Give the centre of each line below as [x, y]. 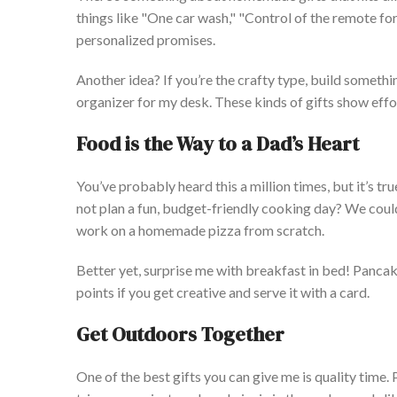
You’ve [96, 186]
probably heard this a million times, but [236, 186]
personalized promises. [146, 40]
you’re [194, 80]
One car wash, [188, 18]
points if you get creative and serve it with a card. [223, 292]
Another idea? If [126, 80]
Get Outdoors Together [180, 335]
